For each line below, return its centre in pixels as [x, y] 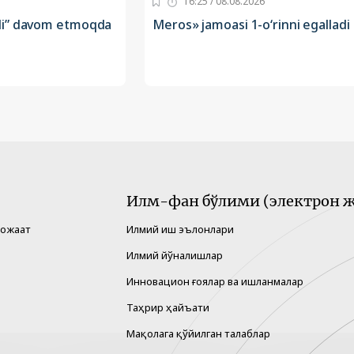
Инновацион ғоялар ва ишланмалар [215, 282]
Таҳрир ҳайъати [168, 308]
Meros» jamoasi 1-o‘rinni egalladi [251, 25]
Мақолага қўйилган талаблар [198, 334]
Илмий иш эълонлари [180, 230]
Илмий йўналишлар [175, 256]
